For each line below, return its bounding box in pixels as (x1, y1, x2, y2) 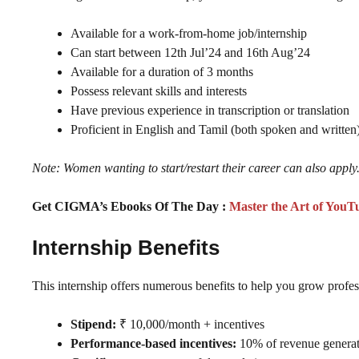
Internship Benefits (32, 235, 220, 260)
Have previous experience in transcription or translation (71, 103, 349, 117)
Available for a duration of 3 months (71, 64, 253, 79)
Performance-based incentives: (71, 336, 236, 350)
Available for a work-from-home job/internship (71, 26, 307, 40)
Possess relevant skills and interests (71, 83, 247, 98)
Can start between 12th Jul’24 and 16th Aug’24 (71, 45, 310, 59)
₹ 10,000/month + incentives (116, 317, 264, 331)
